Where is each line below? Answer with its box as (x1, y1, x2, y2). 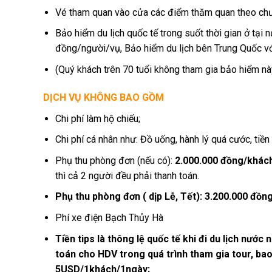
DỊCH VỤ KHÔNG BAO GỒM (42, 91, 164, 103)
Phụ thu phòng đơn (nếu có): (55, 154, 175, 166)
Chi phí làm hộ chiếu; (55, 112, 141, 124)
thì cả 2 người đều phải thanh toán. (55, 169, 200, 182)
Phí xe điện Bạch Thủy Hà (55, 212, 164, 224)
